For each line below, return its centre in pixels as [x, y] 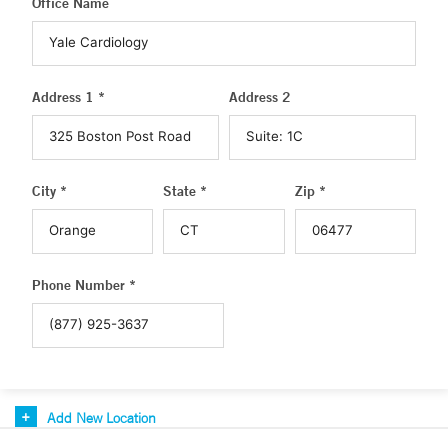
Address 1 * [68, 97]
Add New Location [101, 418]
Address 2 [260, 97]
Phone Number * [84, 285]
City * [49, 191]
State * [185, 191]
